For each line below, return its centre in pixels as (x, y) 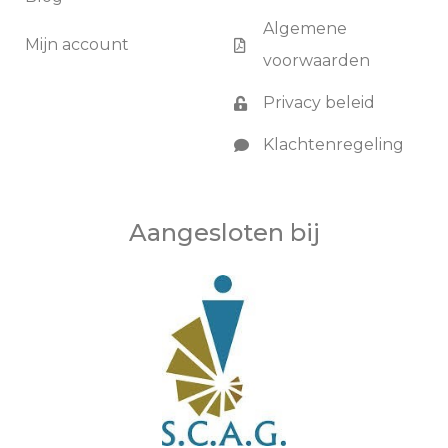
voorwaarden (316, 61)
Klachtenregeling (333, 145)
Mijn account (77, 45)
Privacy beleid (318, 103)
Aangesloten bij (224, 233)
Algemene (304, 29)
